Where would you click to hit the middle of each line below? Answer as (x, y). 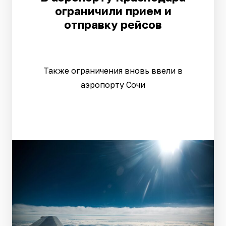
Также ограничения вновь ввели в (113, 71)
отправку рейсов (113, 24)
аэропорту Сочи (113, 85)
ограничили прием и (113, 11)
